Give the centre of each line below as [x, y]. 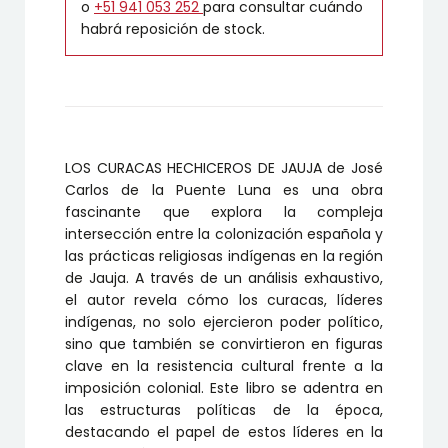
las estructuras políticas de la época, [224, 410]
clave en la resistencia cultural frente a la [224, 366]
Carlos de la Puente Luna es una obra [224, 190]
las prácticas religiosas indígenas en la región [224, 256]
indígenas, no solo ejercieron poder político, [224, 322]
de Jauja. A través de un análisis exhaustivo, [224, 278]
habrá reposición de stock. [173, 29]
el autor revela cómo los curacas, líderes [224, 300]
